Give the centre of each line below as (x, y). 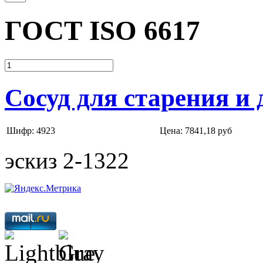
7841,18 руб (208, 130)
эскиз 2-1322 (67, 160)
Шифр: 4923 (31, 130)
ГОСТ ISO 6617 (102, 31)
